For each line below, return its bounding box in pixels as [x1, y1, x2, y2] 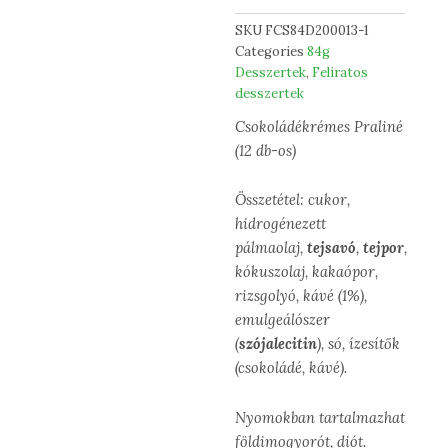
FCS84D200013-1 [265, 22, 370, 40]
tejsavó [307, 238, 357, 258]
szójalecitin [239, 334, 318, 354]
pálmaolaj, [235, 238, 308, 258]
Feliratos [312, 64, 369, 82]
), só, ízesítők [317, 334, 401, 354]
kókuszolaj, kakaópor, [235, 262, 379, 282]
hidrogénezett [235, 214, 327, 234]
